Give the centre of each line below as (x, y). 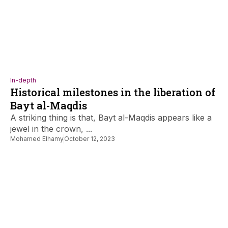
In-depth (23, 80)
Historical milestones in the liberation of (113, 92)
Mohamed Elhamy (37, 139)
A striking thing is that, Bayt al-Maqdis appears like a (111, 118)
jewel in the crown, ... (51, 129)
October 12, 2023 (90, 139)
